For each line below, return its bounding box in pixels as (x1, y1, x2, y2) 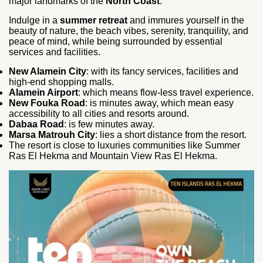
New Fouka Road (9, 98, 85, 108)
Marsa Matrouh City (9, 130, 95, 140)
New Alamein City (9, 66, 86, 76)
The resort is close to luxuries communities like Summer (9, 140, 240, 150)
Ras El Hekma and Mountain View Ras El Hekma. (9, 151, 217, 161)
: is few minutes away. (64, 119, 154, 129)
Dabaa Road (9, 119, 64, 129)
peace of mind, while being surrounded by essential (9, 36, 222, 46)
